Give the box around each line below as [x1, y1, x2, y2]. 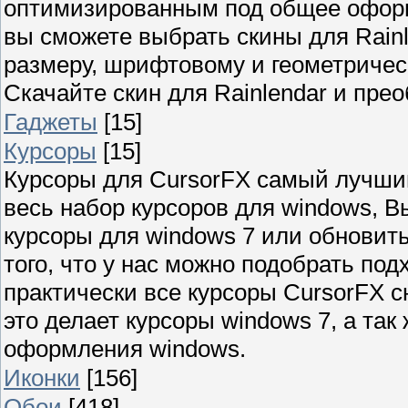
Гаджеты [4, 107, 97, 136]
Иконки [4, 363, 80, 392]
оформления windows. [4, 334, 246, 362]
